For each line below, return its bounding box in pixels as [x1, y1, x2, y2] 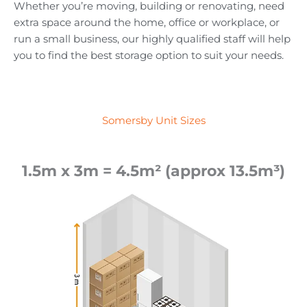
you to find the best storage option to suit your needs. [14, 49, 284, 62]
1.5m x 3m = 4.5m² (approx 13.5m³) [22, 162, 285, 181]
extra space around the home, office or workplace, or [14, 16, 280, 29]
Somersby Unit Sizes [101, 114, 206, 127]
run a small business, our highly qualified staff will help [14, 32, 291, 45]
